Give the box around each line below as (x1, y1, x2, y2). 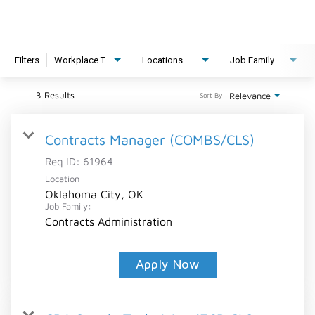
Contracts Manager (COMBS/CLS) (45, 131, 255, 148)
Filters (15, 54, 39, 65)
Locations (142, 54, 183, 65)
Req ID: (45, 155, 83, 167)
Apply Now (136, 258, 200, 271)
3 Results (36, 89, 75, 101)
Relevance (229, 89, 271, 101)
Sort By (199, 91, 222, 100)
